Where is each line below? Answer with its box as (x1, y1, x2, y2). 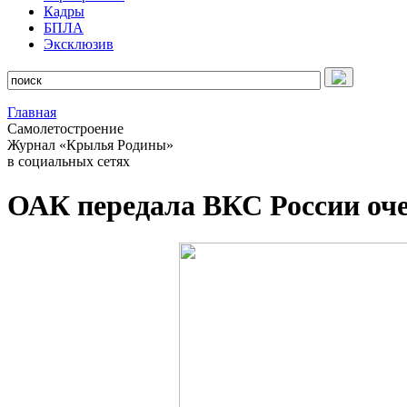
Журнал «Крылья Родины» (7, 137, 174, 153)
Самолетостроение (7, 121, 124, 136)
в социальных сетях (7, 154, 130, 169)
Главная (7, 104, 56, 120)
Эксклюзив (44, 36, 114, 52)
